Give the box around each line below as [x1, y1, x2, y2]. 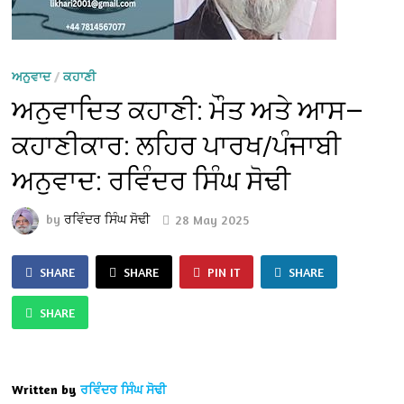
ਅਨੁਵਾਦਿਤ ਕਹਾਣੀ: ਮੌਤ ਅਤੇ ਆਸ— [12, 95, 364, 127]
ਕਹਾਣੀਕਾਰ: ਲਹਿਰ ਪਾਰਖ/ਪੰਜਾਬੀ [12, 130, 342, 162]
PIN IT [207, 264, 241, 280]
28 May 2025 [175, 211, 250, 227]
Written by [12, 381, 78, 398]
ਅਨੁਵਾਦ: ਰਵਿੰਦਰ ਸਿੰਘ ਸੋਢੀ [12, 165, 291, 197]
